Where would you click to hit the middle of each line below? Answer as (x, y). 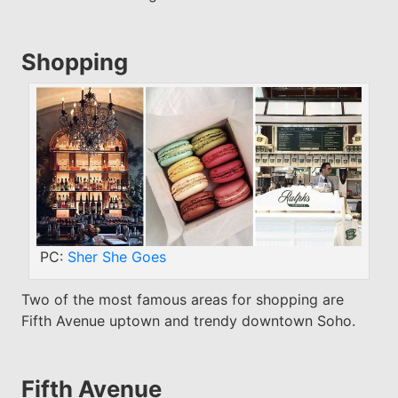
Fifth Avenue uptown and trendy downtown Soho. (188, 321)
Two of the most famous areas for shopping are (182, 300)
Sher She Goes (116, 257)
